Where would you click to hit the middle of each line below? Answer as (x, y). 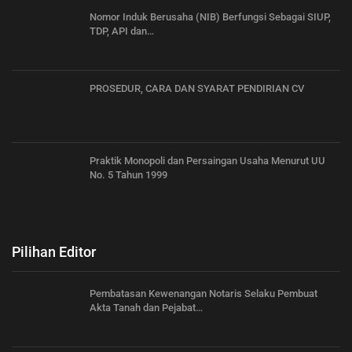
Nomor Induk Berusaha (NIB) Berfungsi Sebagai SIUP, (210, 16)
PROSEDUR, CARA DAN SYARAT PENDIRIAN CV (197, 89)
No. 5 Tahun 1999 (128, 175)
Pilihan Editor (54, 251)
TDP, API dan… (122, 31)
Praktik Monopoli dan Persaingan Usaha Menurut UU (207, 161)
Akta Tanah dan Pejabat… (146, 307)
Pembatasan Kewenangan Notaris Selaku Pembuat (203, 293)
